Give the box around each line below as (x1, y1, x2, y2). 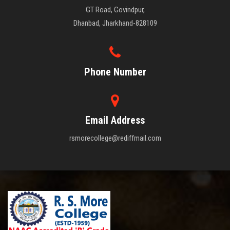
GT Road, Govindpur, (85, 5, 145, 14)
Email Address (85, 113, 145, 126)
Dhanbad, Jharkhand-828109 (73, 18, 157, 28)
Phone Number (84, 65, 146, 78)
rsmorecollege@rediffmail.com (69, 133, 161, 143)
